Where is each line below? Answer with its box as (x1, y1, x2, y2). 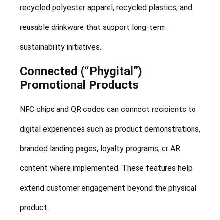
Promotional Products (20, 78, 138, 92)
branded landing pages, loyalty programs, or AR (20, 143, 180, 153)
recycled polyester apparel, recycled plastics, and (20, 3, 192, 13)
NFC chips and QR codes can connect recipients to (20, 104, 196, 114)
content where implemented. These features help (20, 163, 192, 173)
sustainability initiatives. (20, 42, 101, 52)
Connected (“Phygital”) (20, 64, 142, 78)
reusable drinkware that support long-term (20, 23, 166, 32)
